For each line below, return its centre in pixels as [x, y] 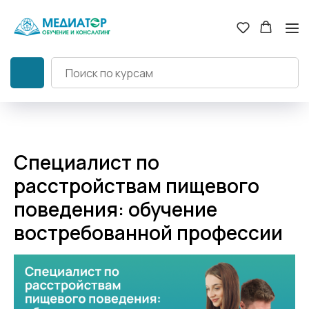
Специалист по [87, 162]
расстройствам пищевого [137, 186]
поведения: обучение [116, 209]
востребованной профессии [148, 233]
